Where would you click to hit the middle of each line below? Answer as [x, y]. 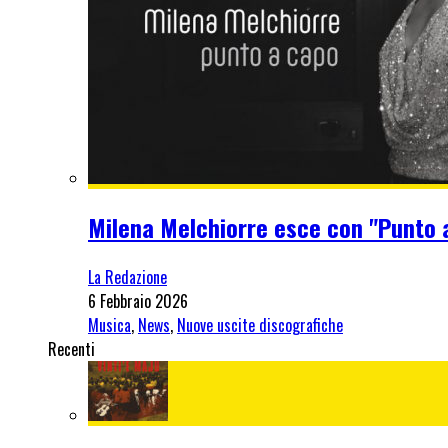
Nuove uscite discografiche [260, 324]
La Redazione [127, 276]
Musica [109, 324]
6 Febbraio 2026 [138, 300]
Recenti [71, 348]
